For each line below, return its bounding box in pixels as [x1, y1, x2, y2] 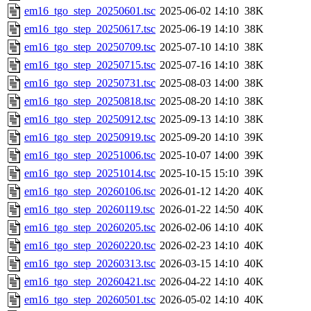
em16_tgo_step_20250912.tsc [24, 113, 155, 126]
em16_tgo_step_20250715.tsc [24, 59, 155, 72]
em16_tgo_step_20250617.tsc [24, 23, 155, 35]
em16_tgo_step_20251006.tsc [24, 149, 155, 162]
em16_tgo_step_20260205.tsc [24, 221, 155, 234]
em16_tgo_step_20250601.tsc [24, 5, 155, 17]
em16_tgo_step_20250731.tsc [24, 77, 155, 90]
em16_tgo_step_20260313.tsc [24, 258, 155, 270]
